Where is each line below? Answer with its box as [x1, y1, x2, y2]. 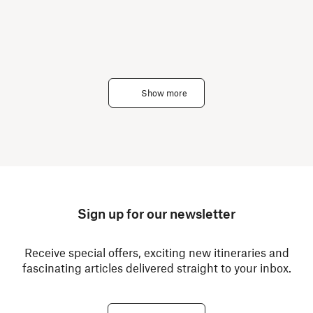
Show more [141, 87, 187, 99]
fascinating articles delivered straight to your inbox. [22, 261, 291, 275]
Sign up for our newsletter [78, 205, 235, 221]
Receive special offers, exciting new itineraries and [24, 245, 289, 259]
